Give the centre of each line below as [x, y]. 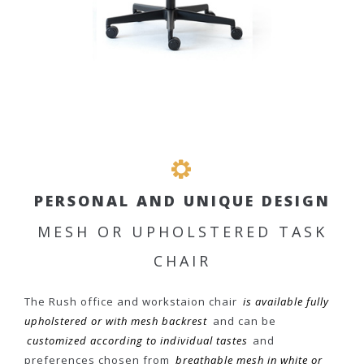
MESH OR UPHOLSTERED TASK [182, 231]
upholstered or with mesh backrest [116, 321]
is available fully [286, 301]
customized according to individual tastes [137, 340]
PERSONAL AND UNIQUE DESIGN [182, 200]
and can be [243, 321]
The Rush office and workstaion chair [132, 301]
